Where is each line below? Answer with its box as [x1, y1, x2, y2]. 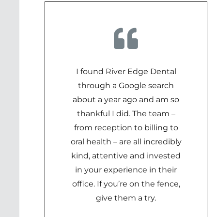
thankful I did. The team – [77, 109, 175, 118]
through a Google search [78, 81, 174, 90]
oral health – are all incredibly [70, 137, 182, 146]
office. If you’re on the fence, [72, 179, 180, 188]
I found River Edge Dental [76, 67, 176, 76]
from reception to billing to [74, 123, 178, 132]
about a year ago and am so [73, 95, 179, 104]
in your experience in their [75, 165, 177, 174]
